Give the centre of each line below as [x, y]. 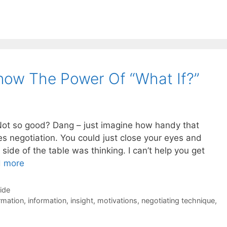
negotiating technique [178, 201]
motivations [117, 201]
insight [82, 201]
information [47, 201]
